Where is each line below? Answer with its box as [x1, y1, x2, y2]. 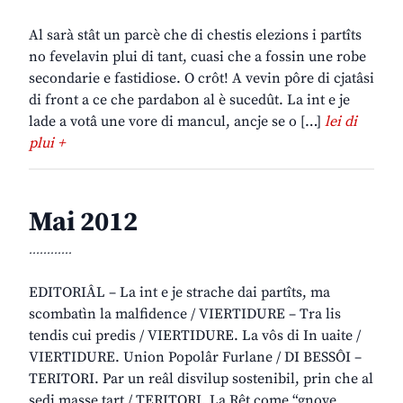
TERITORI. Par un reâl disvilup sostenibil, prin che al [29, 370, 373, 389]
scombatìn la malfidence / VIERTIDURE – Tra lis [29, 305, 341, 324]
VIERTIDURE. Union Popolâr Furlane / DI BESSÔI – [29, 348, 362, 367]
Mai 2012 [29, 205, 138, 240]
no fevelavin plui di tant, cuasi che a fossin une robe [29, 48, 366, 67]
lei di [325, 112, 357, 131]
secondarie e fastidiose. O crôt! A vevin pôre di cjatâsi [29, 69, 374, 88]
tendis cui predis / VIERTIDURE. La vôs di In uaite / [29, 327, 361, 345]
